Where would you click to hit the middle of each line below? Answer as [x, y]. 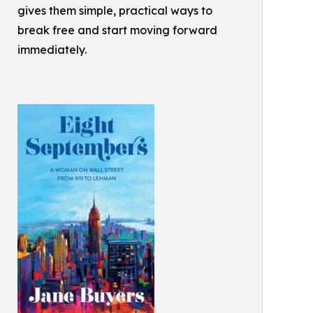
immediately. [52, 50]
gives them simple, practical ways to [115, 10]
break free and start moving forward [117, 30]
